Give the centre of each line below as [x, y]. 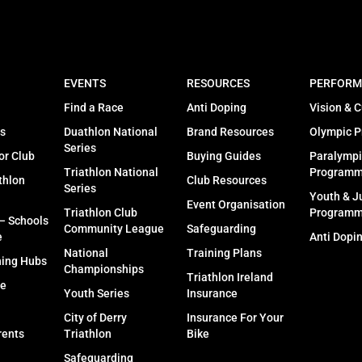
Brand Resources [230, 132]
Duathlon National [111, 132]
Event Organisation [236, 205]
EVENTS [85, 84]
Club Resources [227, 181]
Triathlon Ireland [230, 278]
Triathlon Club [101, 213]
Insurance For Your [235, 318]
